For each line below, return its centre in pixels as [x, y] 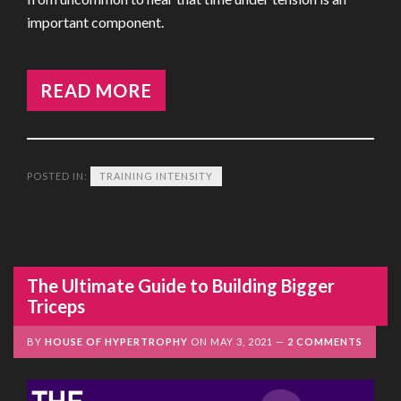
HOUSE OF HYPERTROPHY [116, 341]
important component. [95, 22]
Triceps [56, 306]
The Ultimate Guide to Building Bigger [181, 286]
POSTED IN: [59, 176]
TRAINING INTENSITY [156, 176]
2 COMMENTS [325, 341]
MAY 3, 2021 [242, 341]
